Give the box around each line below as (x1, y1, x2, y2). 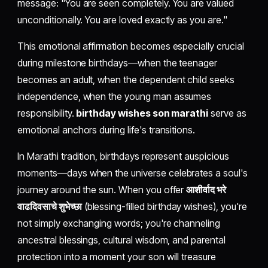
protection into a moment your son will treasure (17, 251, 216, 263)
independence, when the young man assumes (17, 90, 212, 103)
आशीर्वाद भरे (186, 184, 226, 196)
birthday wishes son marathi (76, 107, 209, 120)
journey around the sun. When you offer (17, 184, 187, 196)
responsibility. (17, 107, 77, 120)
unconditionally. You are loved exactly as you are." (17, 14, 227, 26)
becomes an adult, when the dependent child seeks (17, 74, 234, 86)
